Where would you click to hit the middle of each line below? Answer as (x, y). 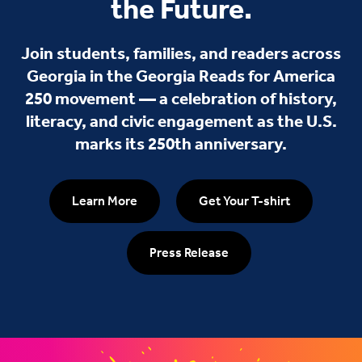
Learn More (105, 200)
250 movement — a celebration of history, (181, 98)
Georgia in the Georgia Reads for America (181, 76)
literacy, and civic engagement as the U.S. (181, 121)
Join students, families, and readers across (181, 53)
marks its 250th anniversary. (181, 143)
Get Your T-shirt (244, 200)
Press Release (189, 252)
